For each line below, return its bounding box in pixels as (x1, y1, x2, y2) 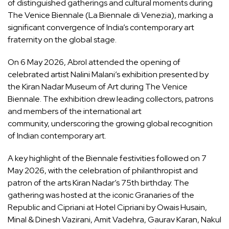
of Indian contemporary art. (8, 130, 106, 142)
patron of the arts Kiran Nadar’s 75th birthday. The (8, 177, 189, 189)
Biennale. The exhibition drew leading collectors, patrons (8, 94, 213, 105)
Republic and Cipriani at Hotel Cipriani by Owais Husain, (8, 202, 207, 213)
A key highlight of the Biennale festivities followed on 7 (8, 153, 207, 164)
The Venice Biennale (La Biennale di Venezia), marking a (8, 10, 213, 21)
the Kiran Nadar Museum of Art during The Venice (8, 81, 188, 93)
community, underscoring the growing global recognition (8, 118, 213, 129)
